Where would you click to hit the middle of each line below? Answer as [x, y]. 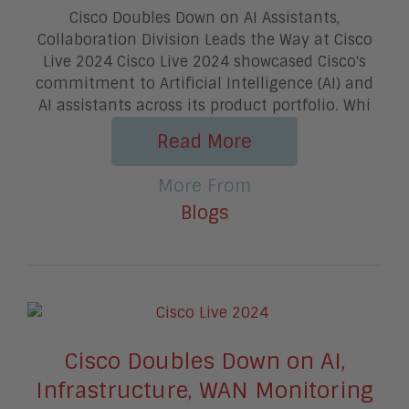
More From [204, 185]
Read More [204, 141]
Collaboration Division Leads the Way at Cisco [204, 39]
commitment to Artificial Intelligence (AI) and [204, 83]
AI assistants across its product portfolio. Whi [204, 105]
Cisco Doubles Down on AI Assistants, [204, 17]
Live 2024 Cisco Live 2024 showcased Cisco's [204, 61]
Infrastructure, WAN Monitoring [204, 390]
